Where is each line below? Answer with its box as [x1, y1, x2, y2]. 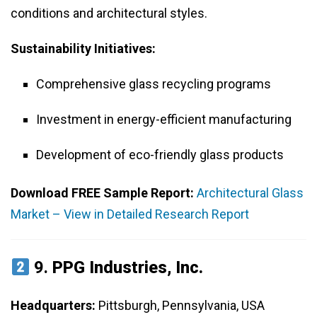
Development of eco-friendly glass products [36, 147, 284, 163]
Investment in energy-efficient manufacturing [36, 112, 292, 127]
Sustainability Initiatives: [11, 41, 156, 57]
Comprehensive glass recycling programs [36, 76, 271, 92]
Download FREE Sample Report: [11, 185, 197, 201]
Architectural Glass [197, 185, 304, 201]
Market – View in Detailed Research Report [11, 207, 249, 222]
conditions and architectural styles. [11, 6, 207, 21]
